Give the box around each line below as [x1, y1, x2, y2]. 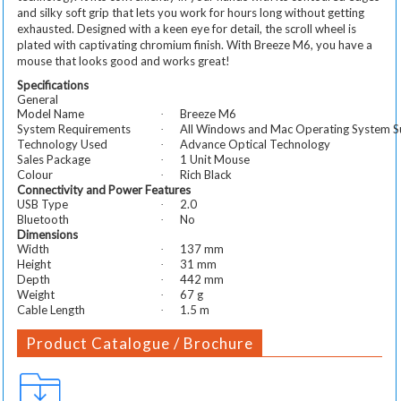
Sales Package [17, 151, 90, 166]
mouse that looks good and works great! [17, 53, 230, 68]
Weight [17, 286, 55, 302]
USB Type [17, 196, 68, 211]
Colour [17, 166, 53, 182]
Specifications [17, 77, 89, 92]
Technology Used [17, 136, 107, 151]
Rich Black [180, 166, 232, 182]
